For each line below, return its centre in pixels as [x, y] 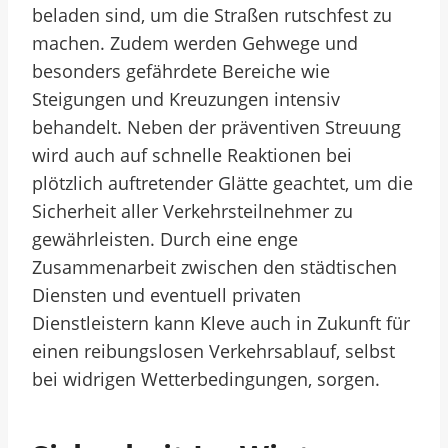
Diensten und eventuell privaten [166, 295]
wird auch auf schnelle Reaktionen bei [192, 155]
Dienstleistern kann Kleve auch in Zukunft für [221, 323]
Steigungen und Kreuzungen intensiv [186, 99]
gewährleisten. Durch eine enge [165, 239]
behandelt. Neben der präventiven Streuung [216, 127]
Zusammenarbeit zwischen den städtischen [214, 267]
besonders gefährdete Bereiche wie [181, 71]
